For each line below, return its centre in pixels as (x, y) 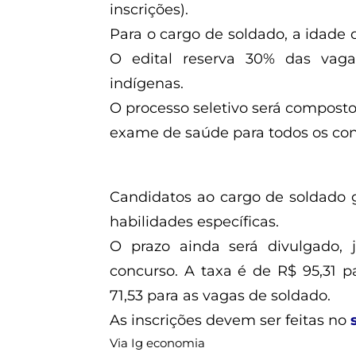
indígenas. (147, 83)
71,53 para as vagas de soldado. (220, 295)
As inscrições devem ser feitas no (230, 320)
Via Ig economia (157, 342)
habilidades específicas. (194, 221)
